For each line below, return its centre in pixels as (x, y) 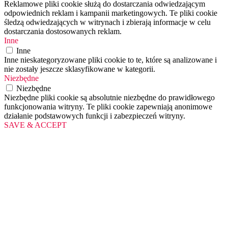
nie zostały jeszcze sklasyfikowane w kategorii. (80, 69)
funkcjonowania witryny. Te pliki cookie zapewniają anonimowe (108, 107)
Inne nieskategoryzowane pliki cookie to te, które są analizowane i (110, 60)
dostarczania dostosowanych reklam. (63, 32)
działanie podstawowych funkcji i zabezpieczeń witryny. (95, 116)
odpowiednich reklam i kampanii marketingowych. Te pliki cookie (111, 13)
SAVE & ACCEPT (35, 125)
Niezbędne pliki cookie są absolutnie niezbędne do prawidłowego (109, 98)
